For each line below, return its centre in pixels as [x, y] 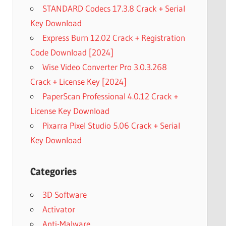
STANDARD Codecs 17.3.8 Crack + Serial [114, 8]
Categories [53, 171]
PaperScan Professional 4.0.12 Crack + [110, 96]
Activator [59, 209]
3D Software [64, 194]
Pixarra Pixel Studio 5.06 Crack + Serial [111, 125]
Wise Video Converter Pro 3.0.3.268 [104, 67]
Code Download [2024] [72, 52]
